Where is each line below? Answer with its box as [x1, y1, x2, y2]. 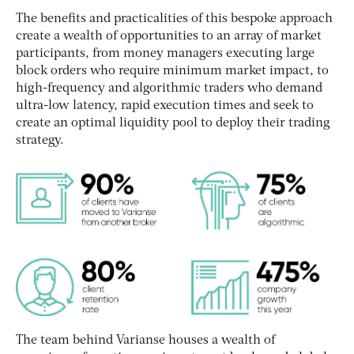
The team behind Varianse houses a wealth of [16, 333, 275, 347]
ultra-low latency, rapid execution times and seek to [16, 99, 314, 112]
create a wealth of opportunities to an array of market [16, 29, 322, 43]
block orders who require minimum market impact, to [16, 64, 329, 77]
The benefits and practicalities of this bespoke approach [16, 12, 333, 25]
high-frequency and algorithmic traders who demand [16, 81, 322, 95]
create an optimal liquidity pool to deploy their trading [16, 116, 330, 130]
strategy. [16, 134, 64, 147]
